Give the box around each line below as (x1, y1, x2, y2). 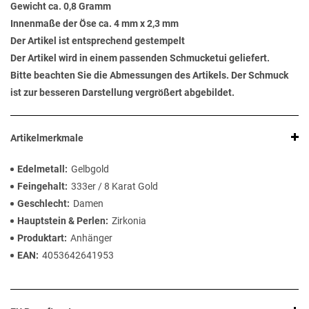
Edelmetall (17, 163, 65, 175)
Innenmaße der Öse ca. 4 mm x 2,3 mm (10, 18, 179, 30)
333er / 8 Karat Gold (71, 181, 158, 192)
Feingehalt (17, 181, 65, 192)
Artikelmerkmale (10, 132, 83, 144)
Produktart (17, 232, 64, 244)
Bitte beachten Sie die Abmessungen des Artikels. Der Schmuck (10, 70, 288, 81)
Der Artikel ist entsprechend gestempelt (10, 35, 185, 47)
